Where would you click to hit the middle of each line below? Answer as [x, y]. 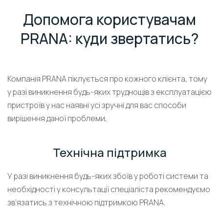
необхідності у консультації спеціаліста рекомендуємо [109, 189]
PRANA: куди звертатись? [109, 38]
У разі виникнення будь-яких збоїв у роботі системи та [108, 176]
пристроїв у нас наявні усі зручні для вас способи [97, 105]
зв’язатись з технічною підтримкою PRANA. [86, 202]
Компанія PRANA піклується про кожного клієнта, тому [107, 79]
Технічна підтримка [109, 152]
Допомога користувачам [109, 19]
